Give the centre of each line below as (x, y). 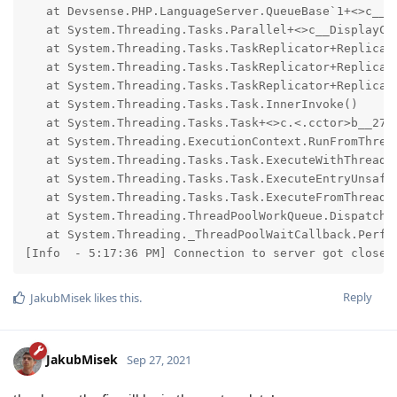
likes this (115, 297)
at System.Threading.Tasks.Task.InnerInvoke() (191, 105)
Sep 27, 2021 (159, 360)
